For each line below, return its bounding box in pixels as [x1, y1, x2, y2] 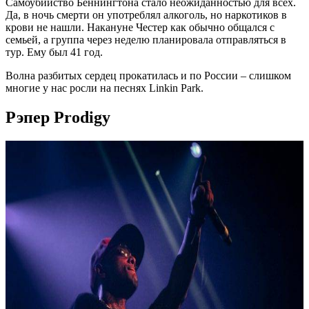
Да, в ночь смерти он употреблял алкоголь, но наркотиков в [6, 9, 287, 21]
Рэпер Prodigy [6, 108, 110, 126]
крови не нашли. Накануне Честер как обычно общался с [6, 21, 275, 34]
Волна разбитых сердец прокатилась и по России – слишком [6, 70, 291, 82]
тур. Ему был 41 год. [6, 46, 103, 59]
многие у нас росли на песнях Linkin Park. [6, 82, 203, 94]
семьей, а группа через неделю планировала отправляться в [6, 34, 286, 46]
